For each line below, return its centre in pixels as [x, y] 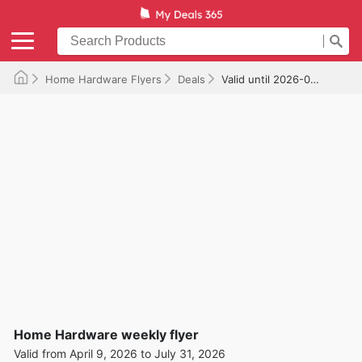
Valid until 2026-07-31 [266, 79]
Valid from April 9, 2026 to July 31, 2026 [120, 353]
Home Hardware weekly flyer [106, 334]
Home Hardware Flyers [103, 79]
